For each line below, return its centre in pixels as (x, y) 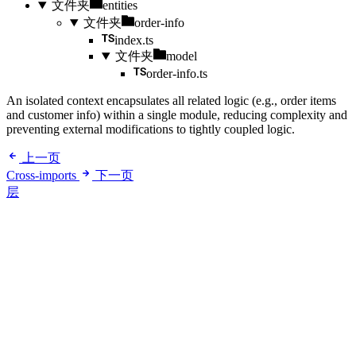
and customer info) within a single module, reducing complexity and (177, 115)
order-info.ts (177, 74)
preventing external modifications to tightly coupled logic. (151, 130)
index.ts (134, 41)
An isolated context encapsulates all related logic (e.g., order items (171, 101)
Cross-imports (41, 176)
